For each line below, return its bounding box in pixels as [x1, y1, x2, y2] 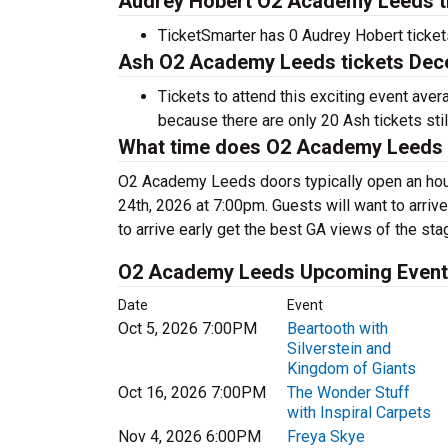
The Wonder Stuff [286, 383, 410, 402]
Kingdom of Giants [286, 359, 416, 378]
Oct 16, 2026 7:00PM [118, 383, 266, 402]
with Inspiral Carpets [286, 403, 431, 422]
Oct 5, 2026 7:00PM [118, 319, 257, 338]
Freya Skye [286, 427, 365, 446]
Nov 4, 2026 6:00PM [118, 427, 261, 446]
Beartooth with [286, 319, 388, 338]
